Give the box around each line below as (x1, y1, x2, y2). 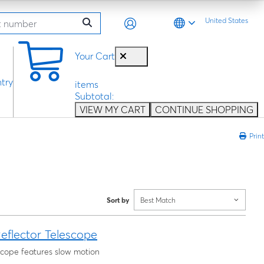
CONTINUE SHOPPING (155, 104, 253, 116)
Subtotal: (75, 90, 114, 103)
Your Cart (75, 50, 115, 62)
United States (205, 16, 248, 25)
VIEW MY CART (80, 104, 146, 116)
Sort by (107, 195, 129, 204)
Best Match (140, 195, 176, 204)
